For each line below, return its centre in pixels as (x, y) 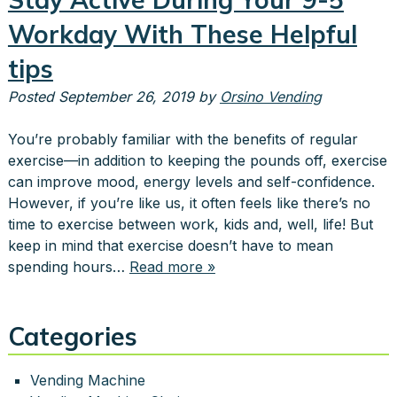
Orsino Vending (270, 97)
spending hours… (68, 267)
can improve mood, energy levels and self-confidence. (191, 182)
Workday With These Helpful (182, 35)
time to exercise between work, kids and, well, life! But (190, 225)
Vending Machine (87, 381)
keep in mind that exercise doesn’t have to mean (170, 246)
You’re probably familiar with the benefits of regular (183, 140)
